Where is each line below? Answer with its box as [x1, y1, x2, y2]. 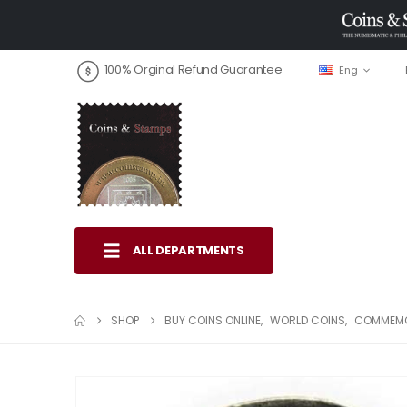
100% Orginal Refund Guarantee [104, 61, 283, 79]
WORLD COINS [270, 312, 345, 328]
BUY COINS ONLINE [164, 312, 261, 328]
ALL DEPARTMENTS [132, 241, 244, 259]
